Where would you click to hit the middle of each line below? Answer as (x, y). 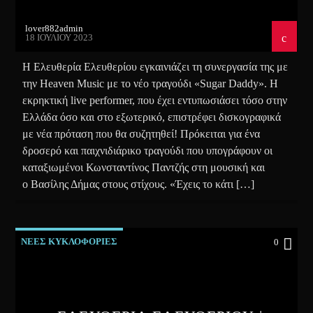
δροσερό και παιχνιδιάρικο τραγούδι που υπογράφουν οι (148, 150)
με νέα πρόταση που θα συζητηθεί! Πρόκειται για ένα (141, 133)
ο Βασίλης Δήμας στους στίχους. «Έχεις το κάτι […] (139, 184)
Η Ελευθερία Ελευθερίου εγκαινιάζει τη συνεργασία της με (155, 66)
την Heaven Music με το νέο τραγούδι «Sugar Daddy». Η (151, 83)
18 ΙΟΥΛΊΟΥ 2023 (59, 37)
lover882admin (54, 28)
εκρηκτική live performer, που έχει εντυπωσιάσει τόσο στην (155, 100)
